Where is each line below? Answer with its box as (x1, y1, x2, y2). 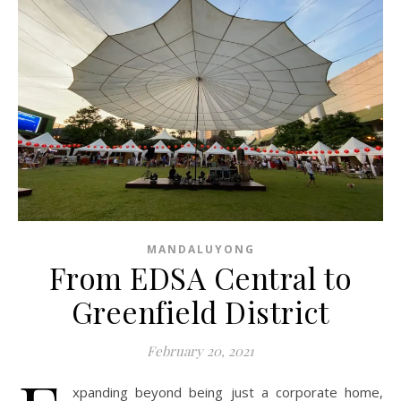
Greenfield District (71, 292, 330, 332)
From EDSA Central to (48, 258, 353, 298)
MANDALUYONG (146, 242, 255, 258)
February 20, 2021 (147, 342, 254, 361)
